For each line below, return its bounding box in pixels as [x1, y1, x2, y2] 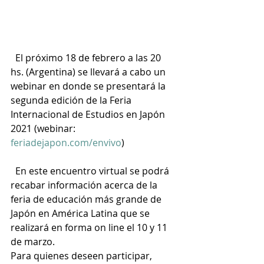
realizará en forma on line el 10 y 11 [11, 221, 170, 234]
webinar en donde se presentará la [11, 80, 168, 93]
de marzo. [11, 235, 55, 248]
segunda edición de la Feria [11, 94, 134, 107]
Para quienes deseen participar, [11, 249, 154, 262]
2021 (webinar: [11, 122, 78, 135]
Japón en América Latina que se [11, 207, 152, 220]
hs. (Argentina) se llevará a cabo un [11, 65, 168, 78]
